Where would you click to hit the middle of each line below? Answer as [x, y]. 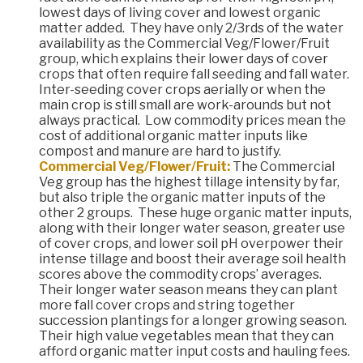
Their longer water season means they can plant [188, 290]
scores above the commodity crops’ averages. [181, 275]
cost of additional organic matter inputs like [173, 136]
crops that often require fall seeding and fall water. [195, 75]
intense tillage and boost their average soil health [192, 259]
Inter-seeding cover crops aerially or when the [182, 90]
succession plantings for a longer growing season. [194, 321]
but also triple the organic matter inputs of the [182, 198]
